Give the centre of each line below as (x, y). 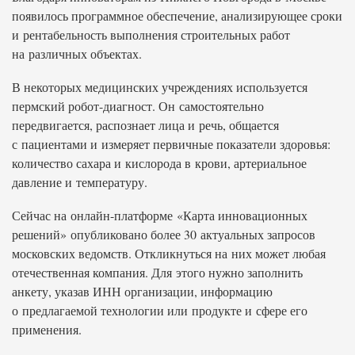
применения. (47, 329)
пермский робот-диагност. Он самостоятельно (138, 106)
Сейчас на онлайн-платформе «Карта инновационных (160, 215)
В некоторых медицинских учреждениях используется (160, 87)
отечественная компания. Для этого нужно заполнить (157, 272)
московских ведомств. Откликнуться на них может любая (169, 253)
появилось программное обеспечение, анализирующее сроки (177, 15)
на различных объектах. (77, 53)
